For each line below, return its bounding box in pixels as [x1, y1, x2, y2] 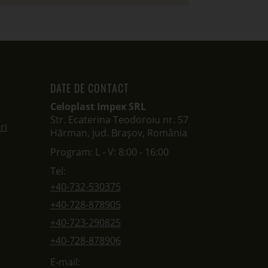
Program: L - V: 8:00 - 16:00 [50, 145, 169, 159]
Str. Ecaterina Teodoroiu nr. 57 [50, 113, 188, 126]
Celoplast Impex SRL [50, 100, 146, 113]
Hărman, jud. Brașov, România [50, 126, 187, 139]
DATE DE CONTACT [50, 80, 129, 96]
